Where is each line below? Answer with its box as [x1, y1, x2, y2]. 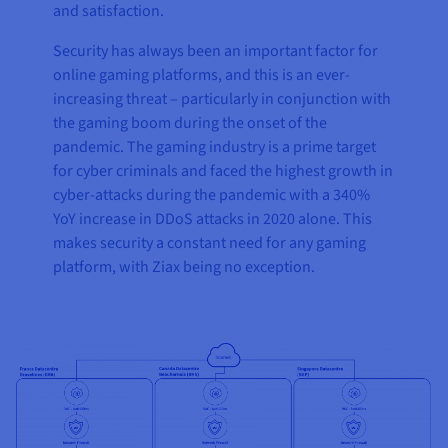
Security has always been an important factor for [53, 40, 379, 63]
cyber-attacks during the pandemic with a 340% [53, 184, 371, 207]
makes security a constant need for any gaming [53, 232, 367, 255]
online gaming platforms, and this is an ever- [53, 64, 351, 87]
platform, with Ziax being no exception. [53, 256, 316, 279]
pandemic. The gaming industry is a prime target [53, 136, 377, 159]
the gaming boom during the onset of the [53, 112, 328, 135]
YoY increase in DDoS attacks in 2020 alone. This [53, 208, 373, 231]
